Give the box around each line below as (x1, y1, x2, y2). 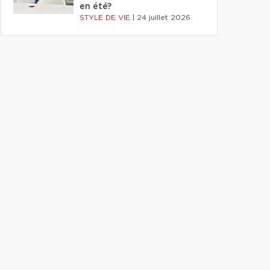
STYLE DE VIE (80, 14, 133, 21)
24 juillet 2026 (137, 14, 190, 21)
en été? (80, 2, 111, 11)
